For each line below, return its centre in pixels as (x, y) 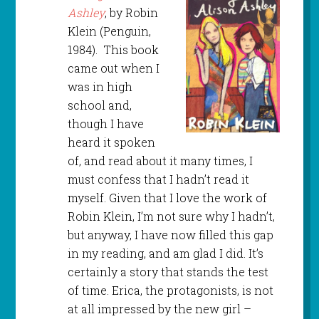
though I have (105, 124)
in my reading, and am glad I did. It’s (165, 253)
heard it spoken (111, 142)
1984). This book (113, 50)
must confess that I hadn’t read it (158, 179)
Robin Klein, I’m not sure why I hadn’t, (171, 216)
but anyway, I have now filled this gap (170, 235)
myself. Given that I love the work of (167, 198)
